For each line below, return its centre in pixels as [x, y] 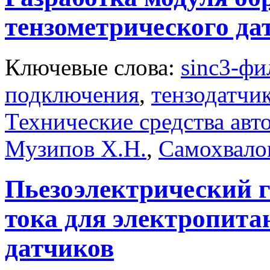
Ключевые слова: [93, 67]
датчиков [59, 248]
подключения [72, 95]
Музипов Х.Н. [76, 149]
